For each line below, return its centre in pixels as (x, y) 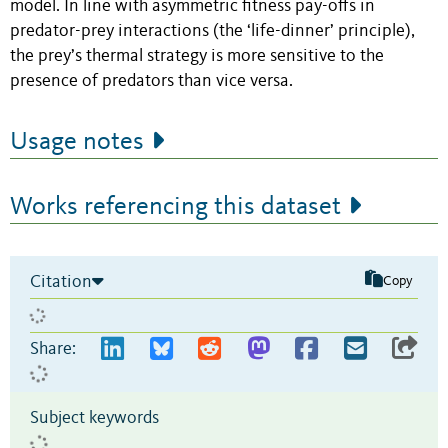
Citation (61, 281)
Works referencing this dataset (175, 206)
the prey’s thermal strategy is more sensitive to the (197, 56)
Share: (53, 348)
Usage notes (77, 141)
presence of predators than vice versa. (151, 81)
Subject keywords (94, 417)
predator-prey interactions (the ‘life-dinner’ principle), (212, 31)
